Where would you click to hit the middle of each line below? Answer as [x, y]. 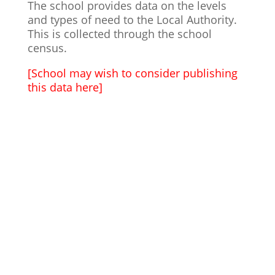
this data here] [65, 87]
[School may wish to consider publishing [132, 73]
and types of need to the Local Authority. [132, 20]
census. [47, 48]
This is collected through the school [119, 34]
